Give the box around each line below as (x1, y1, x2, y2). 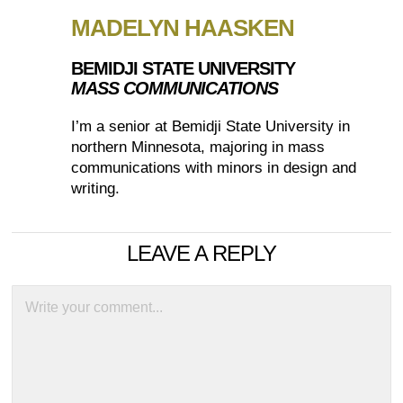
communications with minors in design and (71, 159, 357, 177)
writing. (71, 180, 121, 198)
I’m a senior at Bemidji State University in (71, 118, 351, 136)
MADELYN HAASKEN (71, 14, 295, 42)
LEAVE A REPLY (126, 241, 276, 266)
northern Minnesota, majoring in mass (71, 139, 326, 157)
